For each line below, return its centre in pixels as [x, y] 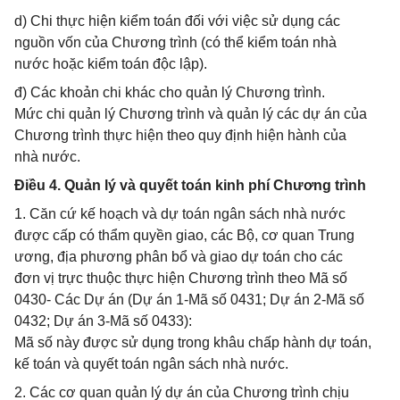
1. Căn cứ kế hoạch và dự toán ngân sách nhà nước [180, 214]
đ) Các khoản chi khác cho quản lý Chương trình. [170, 92]
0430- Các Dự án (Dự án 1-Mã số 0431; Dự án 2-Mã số [189, 300]
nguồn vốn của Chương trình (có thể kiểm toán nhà [175, 42]
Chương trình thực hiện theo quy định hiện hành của [180, 135]
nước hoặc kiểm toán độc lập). [111, 64]
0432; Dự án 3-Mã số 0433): [103, 321]
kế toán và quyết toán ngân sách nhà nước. [151, 364]
